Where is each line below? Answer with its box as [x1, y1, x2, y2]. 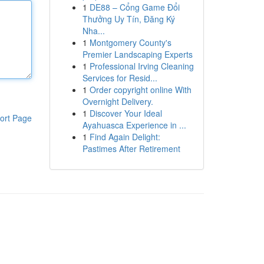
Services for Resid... [82, 72, 157, 84]
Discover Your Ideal [89, 107, 162, 119]
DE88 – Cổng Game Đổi [89, 1, 180, 13]
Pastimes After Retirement [82, 143, 180, 154]
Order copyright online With [89, 84, 192, 95]
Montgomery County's [89, 37, 171, 48]
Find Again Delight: [89, 131, 160, 143]
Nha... [82, 25, 105, 37]
